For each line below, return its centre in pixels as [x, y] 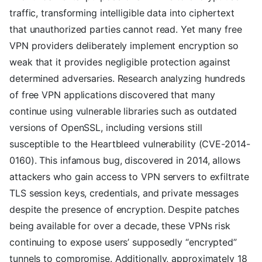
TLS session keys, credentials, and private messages [124, 193]
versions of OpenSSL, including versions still [106, 128]
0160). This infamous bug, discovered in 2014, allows [125, 161]
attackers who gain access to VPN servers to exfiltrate [129, 177]
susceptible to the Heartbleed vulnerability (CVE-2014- [130, 144]
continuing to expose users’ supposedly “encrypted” [123, 242]
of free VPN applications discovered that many [112, 95]
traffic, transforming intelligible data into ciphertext [122, 13]
